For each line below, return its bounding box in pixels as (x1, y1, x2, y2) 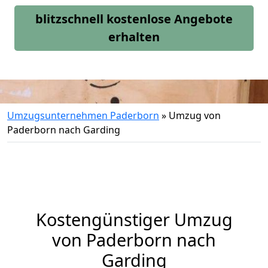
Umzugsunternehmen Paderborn (7, 109, 159, 122)
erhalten (108, 29, 160, 45)
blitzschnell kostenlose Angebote (35, 11, 233, 27)
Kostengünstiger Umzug (35, 208, 233, 231)
